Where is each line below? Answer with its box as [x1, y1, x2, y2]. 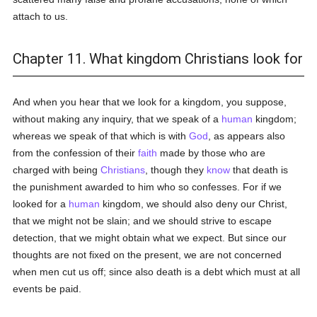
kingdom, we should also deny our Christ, [100, 198, 288, 209]
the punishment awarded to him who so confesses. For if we [13, 181, 282, 192]
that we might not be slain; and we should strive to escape [13, 215, 272, 226]
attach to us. [13, 11, 69, 22]
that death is [230, 164, 289, 175]
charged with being [13, 164, 101, 175]
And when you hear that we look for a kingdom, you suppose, [13, 96, 287, 108]
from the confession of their [13, 147, 139, 158]
